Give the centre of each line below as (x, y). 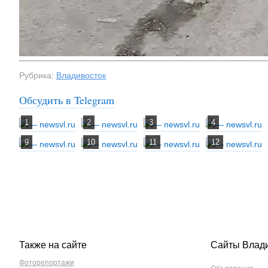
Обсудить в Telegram (67, 100)
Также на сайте (53, 245)
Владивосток (81, 76)
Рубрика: (38, 76)
